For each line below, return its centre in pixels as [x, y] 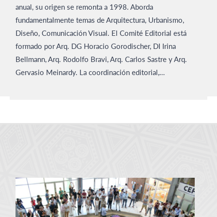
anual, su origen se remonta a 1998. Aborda [85, 7]
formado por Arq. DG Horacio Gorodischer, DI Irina [96, 46]
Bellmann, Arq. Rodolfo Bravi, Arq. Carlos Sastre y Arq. [101, 59]
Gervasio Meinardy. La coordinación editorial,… [90, 72]
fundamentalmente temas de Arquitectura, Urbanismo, [100, 20]
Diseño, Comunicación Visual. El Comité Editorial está [101, 33]
